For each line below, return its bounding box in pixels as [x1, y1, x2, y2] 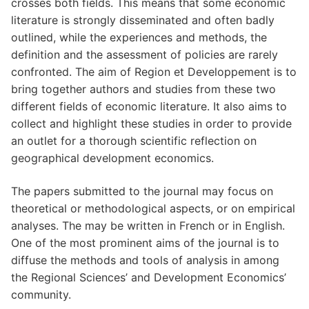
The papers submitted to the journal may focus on [11, 184, 273, 198]
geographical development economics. [11, 151, 214, 166]
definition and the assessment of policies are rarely [11, 48, 278, 62]
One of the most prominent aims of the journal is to [11, 236, 279, 250]
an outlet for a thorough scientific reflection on [11, 134, 257, 148]
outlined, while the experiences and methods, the [11, 30, 267, 45]
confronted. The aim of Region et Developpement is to [11, 65, 297, 79]
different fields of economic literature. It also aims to [11, 99, 287, 114]
